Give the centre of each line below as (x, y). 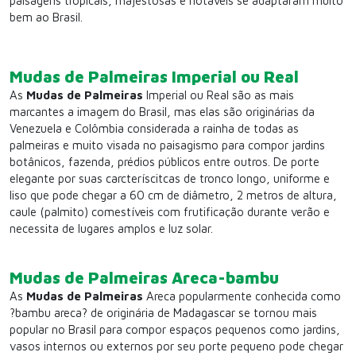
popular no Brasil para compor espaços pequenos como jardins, (175, 329)
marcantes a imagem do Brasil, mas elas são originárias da (162, 112)
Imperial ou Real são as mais (219, 95)
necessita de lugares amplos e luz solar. (111, 228)
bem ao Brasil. (46, 17)
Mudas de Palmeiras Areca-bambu (144, 278)
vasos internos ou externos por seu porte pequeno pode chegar (176, 346)
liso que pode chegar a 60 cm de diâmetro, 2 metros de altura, (173, 195)
